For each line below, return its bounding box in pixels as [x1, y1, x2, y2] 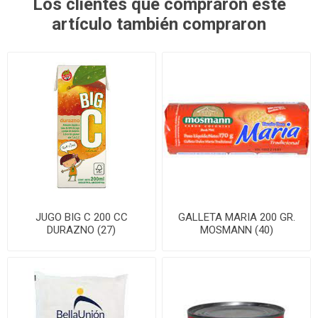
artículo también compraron [52, 13, 266, 34]
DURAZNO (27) [47, 223, 116, 236]
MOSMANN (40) [199, 223, 273, 236]
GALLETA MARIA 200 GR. [177, 210, 295, 224]
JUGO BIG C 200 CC [35, 210, 128, 224]
